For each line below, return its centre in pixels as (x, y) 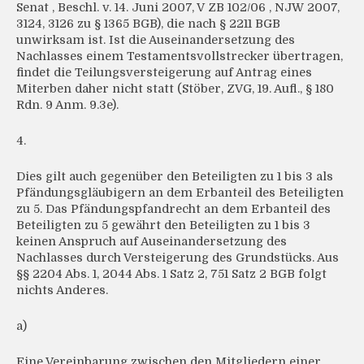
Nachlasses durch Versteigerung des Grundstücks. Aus (178, 258)
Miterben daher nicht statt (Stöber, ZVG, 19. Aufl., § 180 (175, 89)
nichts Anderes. (62, 290)
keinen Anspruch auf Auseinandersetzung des (152, 242)
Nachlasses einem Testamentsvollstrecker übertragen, (180, 56)
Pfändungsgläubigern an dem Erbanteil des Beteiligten (180, 193)
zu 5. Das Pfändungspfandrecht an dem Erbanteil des (173, 209)
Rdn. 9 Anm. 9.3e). (67, 105)
